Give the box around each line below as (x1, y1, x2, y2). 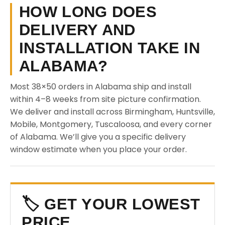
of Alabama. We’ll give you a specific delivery (10, 131, 186, 143)
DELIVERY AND (19, 21, 136, 39)
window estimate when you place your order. (10, 144, 187, 155)
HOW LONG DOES (19, 3, 157, 21)
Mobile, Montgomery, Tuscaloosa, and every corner (10, 119, 212, 130)
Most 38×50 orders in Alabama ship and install (10, 81, 191, 92)
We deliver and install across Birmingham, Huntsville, (10, 106, 215, 118)
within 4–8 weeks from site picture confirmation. (10, 93, 201, 105)
